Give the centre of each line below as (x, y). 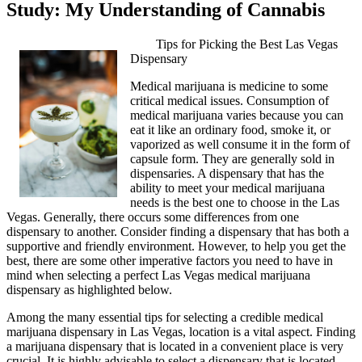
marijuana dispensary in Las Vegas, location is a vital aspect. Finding (181, 332)
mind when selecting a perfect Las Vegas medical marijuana (158, 276)
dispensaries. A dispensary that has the (227, 174)
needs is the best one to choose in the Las (235, 203)
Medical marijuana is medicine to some (229, 86)
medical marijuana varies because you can (237, 116)
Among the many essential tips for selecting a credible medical (165, 318)
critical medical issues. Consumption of (229, 101)
